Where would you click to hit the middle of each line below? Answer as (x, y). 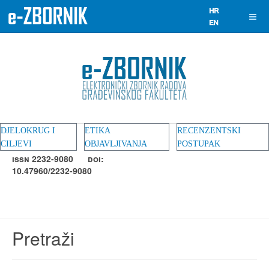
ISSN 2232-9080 (50, 159)
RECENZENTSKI (209, 131)
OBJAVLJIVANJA (116, 144)
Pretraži (43, 238)
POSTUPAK (199, 144)
